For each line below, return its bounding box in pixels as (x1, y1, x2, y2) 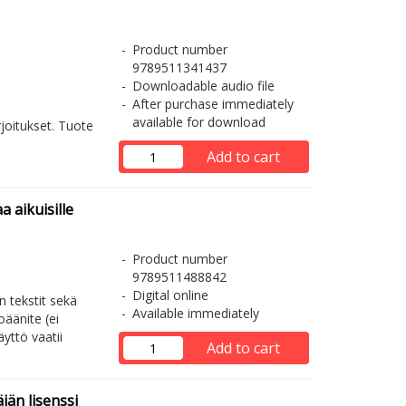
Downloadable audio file (131, 77, 275, 94)
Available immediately (131, 304, 259, 322)
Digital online (131, 286, 208, 304)
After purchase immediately (131, 95, 294, 112)
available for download (131, 113, 266, 130)
